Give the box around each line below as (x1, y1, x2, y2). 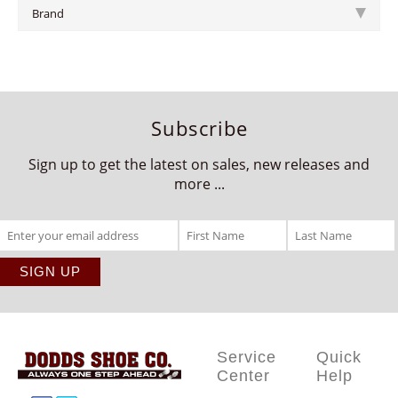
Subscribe (150, 115, 248, 141)
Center (217, 367, 270, 385)
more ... (173, 174, 225, 194)
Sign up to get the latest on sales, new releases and (28, 155, 370, 174)
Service (217, 348, 276, 366)
